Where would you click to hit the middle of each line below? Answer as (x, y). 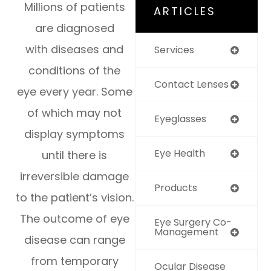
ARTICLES (185, 11)
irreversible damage (75, 177)
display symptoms (75, 134)
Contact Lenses (191, 84)
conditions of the (75, 71)
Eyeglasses (180, 119)
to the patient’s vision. (74, 198)
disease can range (74, 240)
